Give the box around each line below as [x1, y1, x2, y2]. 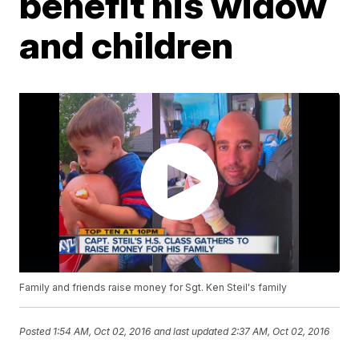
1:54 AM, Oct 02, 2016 [53, 325, 151, 337]
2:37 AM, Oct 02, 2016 [231, 325, 330, 337]
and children [19, 22, 234, 67]
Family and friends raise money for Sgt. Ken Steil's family [19, 281, 288, 294]
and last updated [154, 325, 229, 337]
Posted [19, 325, 54, 337]
